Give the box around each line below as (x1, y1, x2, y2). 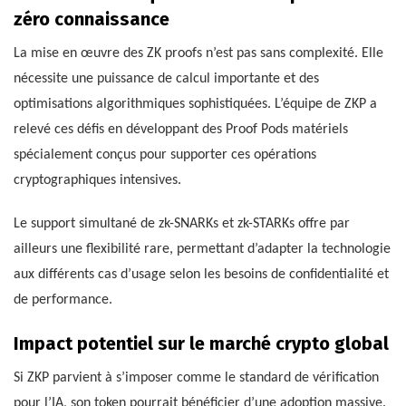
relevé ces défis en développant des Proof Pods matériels (14, 122, 348, 138)
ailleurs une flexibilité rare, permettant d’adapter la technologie (14, 242, 391, 257)
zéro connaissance (14, 8, 169, 31)
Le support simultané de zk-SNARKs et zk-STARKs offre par (14, 217, 350, 232)
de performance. (14, 293, 112, 308)
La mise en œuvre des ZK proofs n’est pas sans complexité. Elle (14, 46, 383, 62)
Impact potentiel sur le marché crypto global (14, 333, 389, 355)
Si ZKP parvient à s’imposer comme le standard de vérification (14, 371, 379, 386)
